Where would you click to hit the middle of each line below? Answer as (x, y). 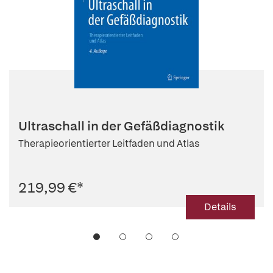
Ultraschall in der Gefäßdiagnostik (121, 126)
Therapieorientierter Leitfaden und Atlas (109, 144)
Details (220, 207)
